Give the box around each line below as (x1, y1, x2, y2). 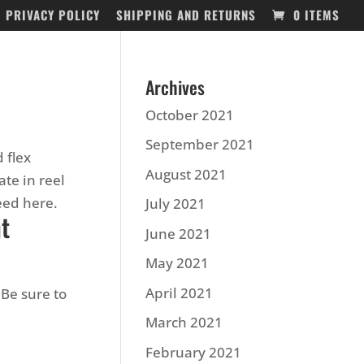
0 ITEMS (293, 6, 340, 24)
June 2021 (145, 223, 212, 243)
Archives (145, 73, 206, 100)
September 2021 (145, 135, 255, 154)
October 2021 (145, 105, 235, 124)
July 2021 (145, 194, 206, 213)
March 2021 (145, 313, 223, 331)
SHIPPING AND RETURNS (116, 6, 256, 24)
